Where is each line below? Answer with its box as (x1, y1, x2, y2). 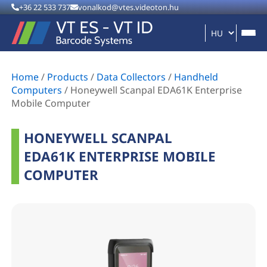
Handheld (174, 70, 219, 84)
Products (47, 70, 89, 84)
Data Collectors (97, 70, 166, 84)
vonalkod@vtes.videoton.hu (77, 2, 179, 13)
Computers (11, 83, 63, 97)
